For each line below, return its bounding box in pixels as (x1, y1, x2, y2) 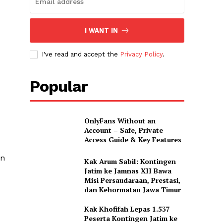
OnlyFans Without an (84, 116, 156, 126)
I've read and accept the (42, 51, 120, 58)
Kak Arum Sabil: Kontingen (84, 156, 176, 166)
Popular (30, 77, 88, 96)
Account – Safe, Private (84, 125, 163, 135)
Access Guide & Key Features (84, 135, 181, 145)
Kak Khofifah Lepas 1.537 (84, 204, 170, 214)
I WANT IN (84, 27, 118, 35)
